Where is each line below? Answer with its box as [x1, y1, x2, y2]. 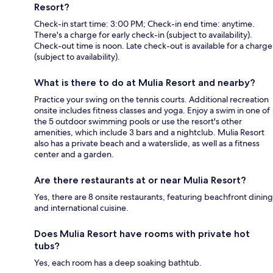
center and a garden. [34, 148, 114, 160]
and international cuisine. [34, 202, 129, 213]
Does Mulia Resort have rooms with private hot [34, 227, 250, 239]
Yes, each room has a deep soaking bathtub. [34, 257, 202, 268]
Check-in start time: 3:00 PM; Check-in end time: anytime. [34, 18, 255, 29]
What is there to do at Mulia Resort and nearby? [34, 76, 255, 88]
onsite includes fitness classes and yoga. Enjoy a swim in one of [34, 104, 270, 116]
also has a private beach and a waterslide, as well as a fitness [34, 137, 260, 149]
